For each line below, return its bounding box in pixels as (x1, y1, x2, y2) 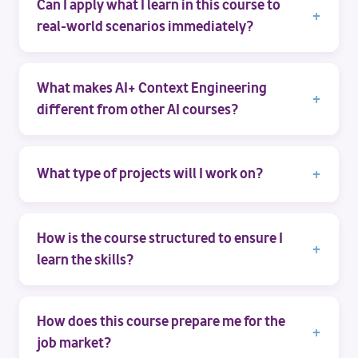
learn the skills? (37, 249, 133, 269)
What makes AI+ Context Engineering (37, 78, 267, 97)
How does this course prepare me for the (37, 311, 285, 331)
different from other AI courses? (37, 99, 238, 119)
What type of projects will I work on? (37, 164, 263, 184)
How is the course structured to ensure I (37, 228, 283, 248)
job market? (37, 332, 111, 352)
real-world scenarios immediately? (37, 16, 253, 36)
